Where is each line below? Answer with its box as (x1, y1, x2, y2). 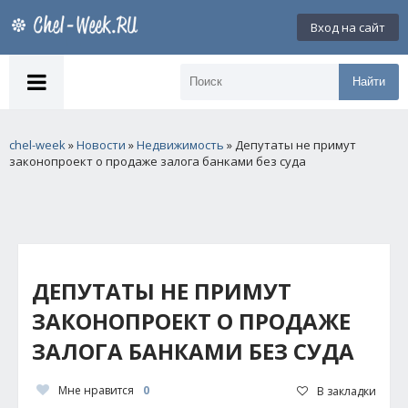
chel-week (9, 137, 66, 153)
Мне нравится (58, 382, 134, 398)
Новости (76, 137, 126, 153)
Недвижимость (137, 137, 224, 153)
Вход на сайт (311, 19, 385, 36)
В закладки (317, 382, 376, 399)
